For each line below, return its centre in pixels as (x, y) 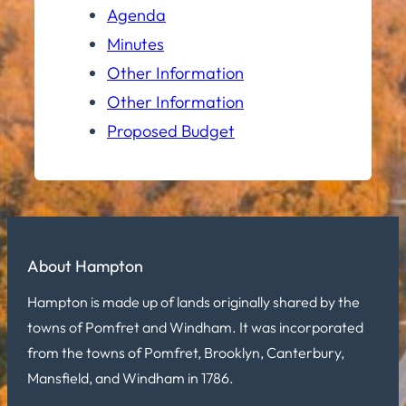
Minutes (135, 43)
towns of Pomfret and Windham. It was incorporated (195, 327)
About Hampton (85, 266)
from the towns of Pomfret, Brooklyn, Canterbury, (186, 353)
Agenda (136, 14)
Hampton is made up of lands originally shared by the (193, 302)
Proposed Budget (171, 130)
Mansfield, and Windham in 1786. (130, 378)
